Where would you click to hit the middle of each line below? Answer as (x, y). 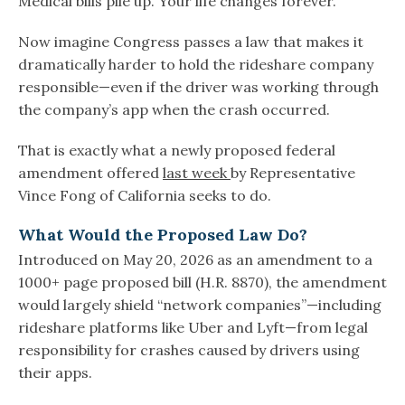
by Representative (293, 173)
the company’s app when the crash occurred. (174, 110)
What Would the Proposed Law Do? (163, 235)
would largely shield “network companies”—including (200, 305)
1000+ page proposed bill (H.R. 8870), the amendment (202, 283)
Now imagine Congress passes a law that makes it (191, 42)
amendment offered (90, 173)
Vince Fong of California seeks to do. (145, 196)
